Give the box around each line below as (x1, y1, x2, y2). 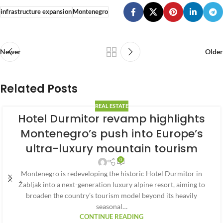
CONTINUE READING (80, 213, 143, 221)
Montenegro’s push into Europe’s (20, 126, 203, 142)
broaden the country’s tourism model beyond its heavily (26, 191, 197, 200)
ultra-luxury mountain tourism (25, 141, 198, 157)
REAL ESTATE (95, 103, 128, 110)
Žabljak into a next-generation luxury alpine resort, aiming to (18, 180, 205, 189)
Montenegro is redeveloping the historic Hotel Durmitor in (21, 169, 202, 178)
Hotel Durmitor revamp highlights (18, 111, 205, 127)
